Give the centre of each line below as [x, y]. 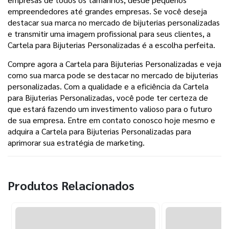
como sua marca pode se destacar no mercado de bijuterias [113, 75]
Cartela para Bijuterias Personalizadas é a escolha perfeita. [111, 45]
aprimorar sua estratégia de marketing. [76, 143]
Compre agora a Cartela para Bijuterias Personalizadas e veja [114, 64]
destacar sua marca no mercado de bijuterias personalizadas [114, 22]
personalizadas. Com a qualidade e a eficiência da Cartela [108, 86]
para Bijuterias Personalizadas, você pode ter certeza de [108, 98]
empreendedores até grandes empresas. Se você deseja [107, 11]
